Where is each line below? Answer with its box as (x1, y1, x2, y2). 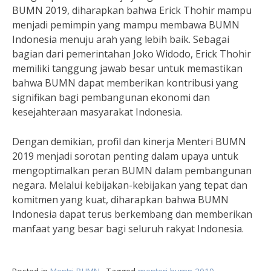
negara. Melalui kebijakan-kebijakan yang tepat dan (12, 178, 247, 192)
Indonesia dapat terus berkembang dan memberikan (12, 207, 252, 221)
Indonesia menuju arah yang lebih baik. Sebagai (12, 33, 229, 46)
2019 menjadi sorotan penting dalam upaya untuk (12, 149, 238, 163)
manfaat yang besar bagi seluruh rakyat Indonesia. (12, 222, 244, 235)
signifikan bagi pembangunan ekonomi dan (12, 91, 210, 104)
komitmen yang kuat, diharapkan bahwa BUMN (12, 193, 229, 206)
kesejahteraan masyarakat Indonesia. (12, 105, 182, 119)
